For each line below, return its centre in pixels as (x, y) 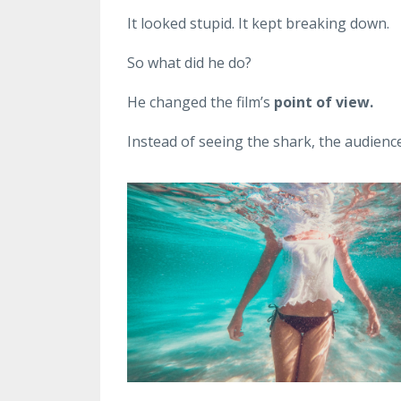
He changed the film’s (200, 102)
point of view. (324, 102)
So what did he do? (189, 63)
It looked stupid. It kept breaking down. (258, 24)
